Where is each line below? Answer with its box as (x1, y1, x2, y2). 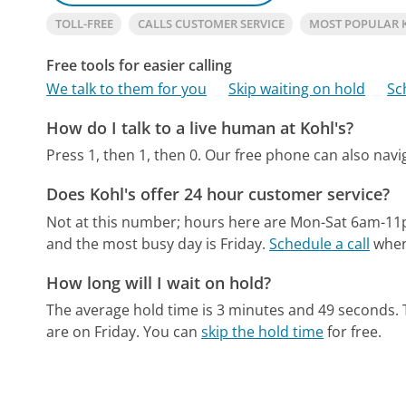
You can (143, 322, 202, 343)
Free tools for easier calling (46, 54, 233, 75)
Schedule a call (269, 233, 371, 254)
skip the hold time (201, 322, 324, 343)
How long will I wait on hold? (46, 271, 272, 294)
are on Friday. (46, 322, 140, 343)
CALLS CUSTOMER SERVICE (137, 14, 285, 32)
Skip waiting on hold (228, 78, 366, 99)
